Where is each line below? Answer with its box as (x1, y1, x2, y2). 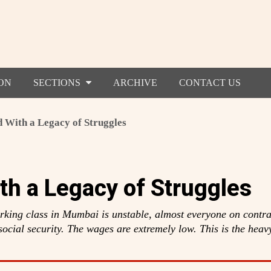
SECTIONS (33, 77, 83, 88)
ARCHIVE (113, 77, 157, 88)
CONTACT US (178, 77, 241, 88)
